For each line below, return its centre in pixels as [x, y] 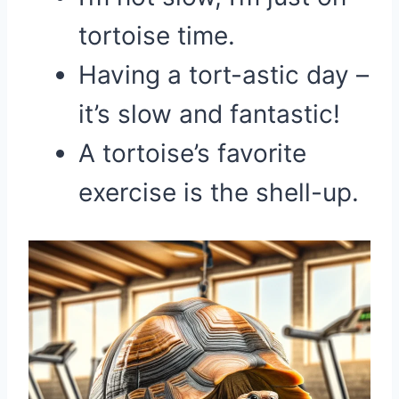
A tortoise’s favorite [192, 153]
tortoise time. [157, 36]
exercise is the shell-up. [219, 192]
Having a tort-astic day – [224, 75]
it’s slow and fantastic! [209, 114]
